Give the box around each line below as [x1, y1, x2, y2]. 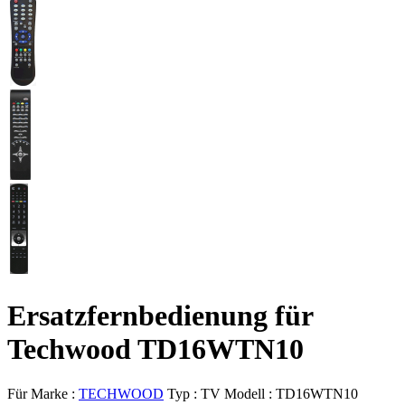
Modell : [224, 385, 276, 401]
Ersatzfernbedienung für [7, 299, 314, 333]
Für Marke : [7, 385, 79, 401]
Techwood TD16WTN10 [7, 333, 304, 366]
